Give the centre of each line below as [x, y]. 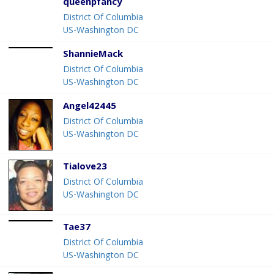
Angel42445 [90, 107]
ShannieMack [93, 55]
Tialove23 [85, 168]
